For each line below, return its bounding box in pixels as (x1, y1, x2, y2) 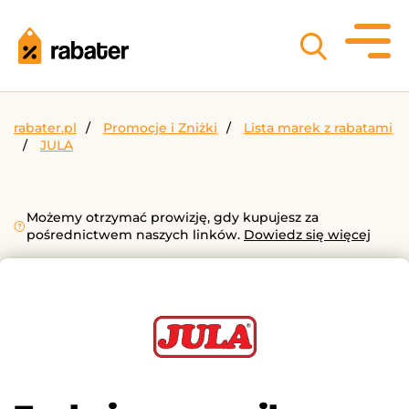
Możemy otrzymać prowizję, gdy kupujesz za (26, 209, 319, 225)
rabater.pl (14, 120, 77, 136)
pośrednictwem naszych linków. (26, 226, 244, 243)
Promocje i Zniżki (103, 120, 217, 136)
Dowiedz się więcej (244, 226, 371, 243)
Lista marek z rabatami (244, 120, 393, 136)
